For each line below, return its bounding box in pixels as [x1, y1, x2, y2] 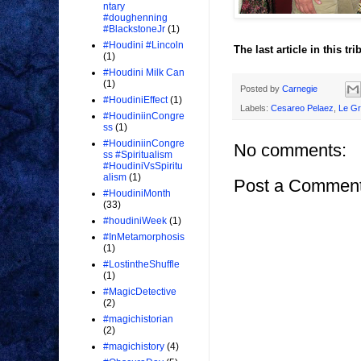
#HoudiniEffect [103, 94, 168, 106]
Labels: [240, 103, 271, 114]
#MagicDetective [103, 286, 176, 298]
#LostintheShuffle [103, 259, 180, 271]
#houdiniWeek [103, 215, 167, 227]
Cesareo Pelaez [271, 103, 334, 114]
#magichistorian [103, 313, 173, 326]
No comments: [234, 140, 346, 161]
